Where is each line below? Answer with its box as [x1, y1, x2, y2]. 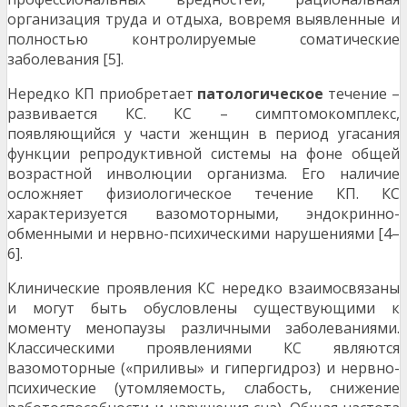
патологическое [197, 84, 324, 104]
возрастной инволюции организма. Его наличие [7, 164, 400, 184]
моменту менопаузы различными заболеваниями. [7, 318, 400, 339]
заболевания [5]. [7, 49, 124, 70]
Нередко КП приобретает [7, 84, 198, 104]
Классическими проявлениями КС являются [7, 338, 400, 359]
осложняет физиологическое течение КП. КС [7, 184, 400, 204]
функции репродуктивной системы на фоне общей [7, 144, 400, 164]
